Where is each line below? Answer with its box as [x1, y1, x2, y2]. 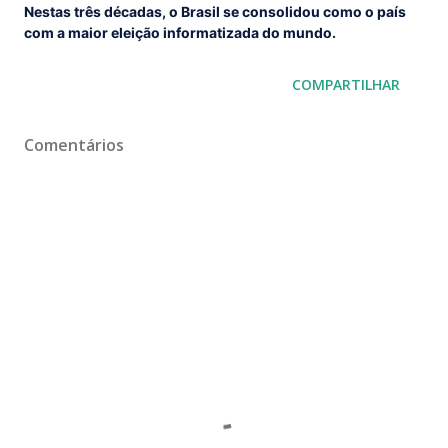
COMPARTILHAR [292, 74, 400, 94]
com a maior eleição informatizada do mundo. [24, 23, 339, 41]
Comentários [24, 133, 124, 156]
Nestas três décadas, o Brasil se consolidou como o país [24, 2, 406, 20]
